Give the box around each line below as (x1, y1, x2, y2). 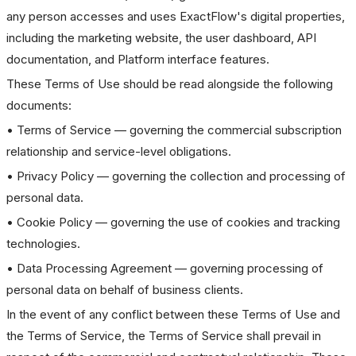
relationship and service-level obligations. (6, 144, 231, 159)
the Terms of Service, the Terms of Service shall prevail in (6, 328, 321, 343)
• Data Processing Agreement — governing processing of (6, 261, 323, 276)
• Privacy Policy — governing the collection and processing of (6, 168, 346, 184)
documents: (6, 98, 72, 113)
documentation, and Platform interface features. (6, 52, 269, 67)
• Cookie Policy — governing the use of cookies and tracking (6, 215, 340, 230)
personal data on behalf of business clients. (6, 282, 243, 297)
